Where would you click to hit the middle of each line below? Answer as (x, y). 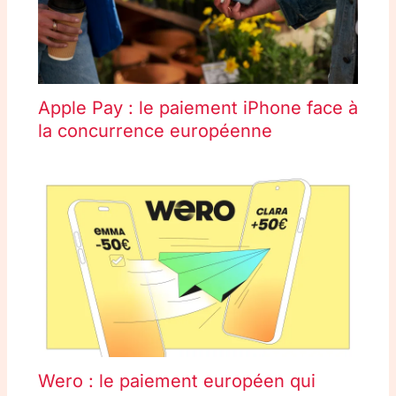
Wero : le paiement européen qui (176, 381)
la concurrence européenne (155, 130)
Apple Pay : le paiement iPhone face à (198, 107)
